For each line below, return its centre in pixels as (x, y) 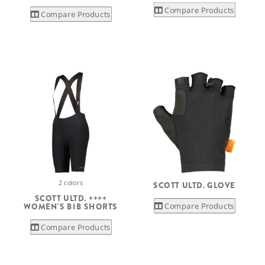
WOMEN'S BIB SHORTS (71, 206)
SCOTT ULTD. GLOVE (194, 185)
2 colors (71, 182)
